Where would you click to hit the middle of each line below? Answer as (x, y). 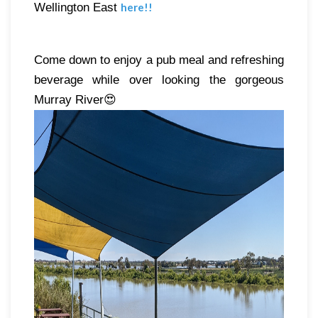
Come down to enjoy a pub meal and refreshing (159, 60)
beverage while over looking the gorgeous (159, 80)
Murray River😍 (75, 100)
